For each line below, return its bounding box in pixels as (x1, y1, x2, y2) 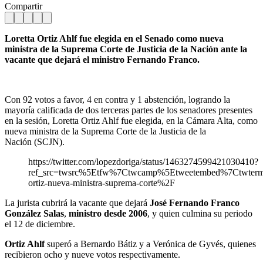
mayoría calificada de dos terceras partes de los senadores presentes (5, 104, 252, 115)
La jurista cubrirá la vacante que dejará (5, 197, 150, 208)
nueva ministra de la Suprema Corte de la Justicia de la (5, 126, 206, 136)
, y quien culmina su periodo (147, 208, 252, 218)
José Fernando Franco (150, 197, 240, 208)
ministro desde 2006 (69, 208, 147, 218)
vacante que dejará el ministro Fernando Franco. (5, 54, 200, 65)
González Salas (5, 208, 64, 218)
